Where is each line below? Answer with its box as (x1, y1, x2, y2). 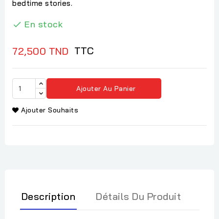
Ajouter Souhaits (21, 106, 78, 115)
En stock (24, 18, 63, 30)
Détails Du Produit (96, 190, 181, 203)
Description (21, 190, 76, 203)
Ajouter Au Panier (76, 84, 136, 93)
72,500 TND (12, 44, 68, 57)
